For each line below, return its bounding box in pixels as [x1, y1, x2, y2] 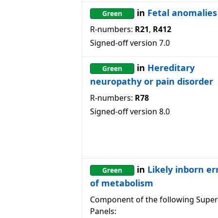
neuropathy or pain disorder [90, 75, 213, 87]
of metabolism [90, 177, 153, 189]
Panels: [90, 206, 116, 217]
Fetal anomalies [147, 7, 217, 18]
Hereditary [147, 62, 195, 73]
